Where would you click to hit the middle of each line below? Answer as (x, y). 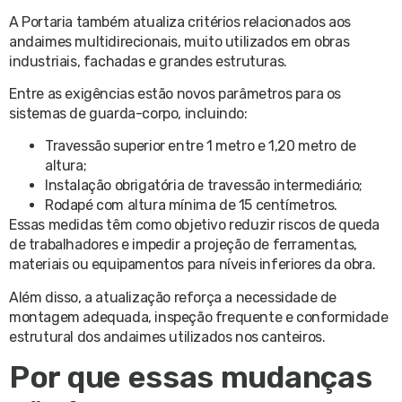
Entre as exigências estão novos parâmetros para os (175, 94)
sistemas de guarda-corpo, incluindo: (128, 114)
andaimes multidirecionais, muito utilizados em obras (179, 41)
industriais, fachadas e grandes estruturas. (148, 61)
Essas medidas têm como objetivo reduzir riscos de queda (195, 225)
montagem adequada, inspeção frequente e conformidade (199, 317)
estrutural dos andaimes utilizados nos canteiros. (167, 336)
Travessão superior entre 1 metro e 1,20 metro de (201, 146)
